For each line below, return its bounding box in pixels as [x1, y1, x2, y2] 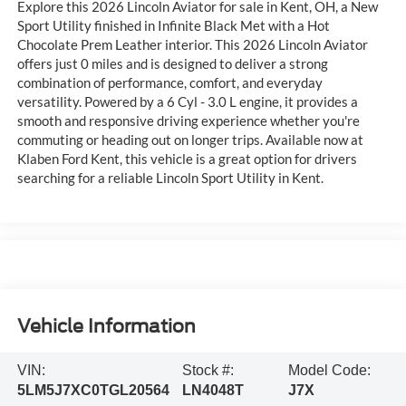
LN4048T [182, 382, 245, 399]
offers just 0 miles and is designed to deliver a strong [16, 54, 328, 72]
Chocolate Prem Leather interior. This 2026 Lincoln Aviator [16, 35, 368, 53]
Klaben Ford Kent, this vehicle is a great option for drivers [16, 150, 357, 167]
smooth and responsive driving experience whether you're [16, 111, 360, 129]
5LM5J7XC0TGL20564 [16, 382, 169, 399]
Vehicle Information [16, 314, 196, 337]
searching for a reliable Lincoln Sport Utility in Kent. [16, 169, 324, 186]
